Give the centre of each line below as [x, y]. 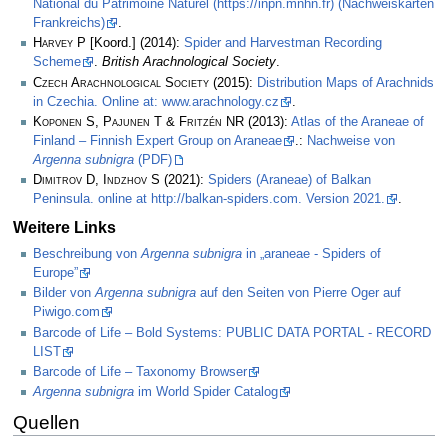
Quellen [46, 422]
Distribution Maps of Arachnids [345, 82]
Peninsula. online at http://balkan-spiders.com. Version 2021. [209, 199]
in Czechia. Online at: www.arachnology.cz [156, 101]
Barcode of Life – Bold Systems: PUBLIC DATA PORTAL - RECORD [232, 332]
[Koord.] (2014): [135, 43]
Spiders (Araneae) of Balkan [289, 180]
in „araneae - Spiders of [311, 254]
